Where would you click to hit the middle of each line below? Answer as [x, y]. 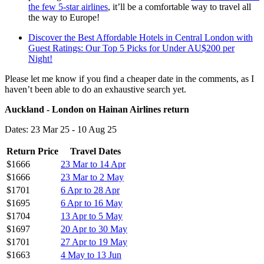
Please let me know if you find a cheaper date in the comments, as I [129, 78]
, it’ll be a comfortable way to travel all [179, 6]
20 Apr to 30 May [94, 229]
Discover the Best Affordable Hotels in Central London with [141, 37]
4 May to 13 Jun [91, 255]
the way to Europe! [64, 17]
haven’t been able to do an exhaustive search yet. [95, 89]
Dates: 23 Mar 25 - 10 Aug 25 [61, 129]
